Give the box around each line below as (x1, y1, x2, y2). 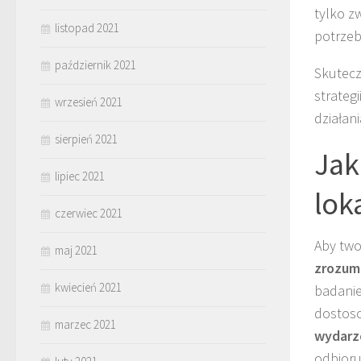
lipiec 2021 (55, 168, 105, 184)
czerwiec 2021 (55, 205, 122, 221)
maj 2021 (55, 242, 98, 258)
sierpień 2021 (55, 131, 118, 147)
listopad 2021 (55, 19, 119, 35)
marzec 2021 (55, 316, 116, 332)
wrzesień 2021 (55, 93, 122, 110)
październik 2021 (55, 56, 136, 73)
